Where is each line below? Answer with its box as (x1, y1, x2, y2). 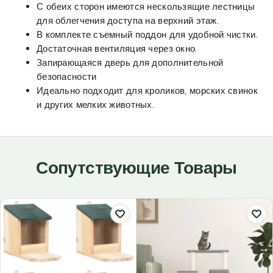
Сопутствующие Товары (36, 156, 237, 178)
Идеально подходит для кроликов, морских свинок (37, 84, 258, 96)
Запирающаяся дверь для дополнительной (37, 56, 224, 68)
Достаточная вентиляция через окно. (37, 42, 197, 54)
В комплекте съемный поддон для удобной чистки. (37, 28, 258, 40)
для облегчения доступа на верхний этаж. (37, 14, 219, 26)
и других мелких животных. (37, 98, 154, 110)
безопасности (37, 70, 97, 82)
